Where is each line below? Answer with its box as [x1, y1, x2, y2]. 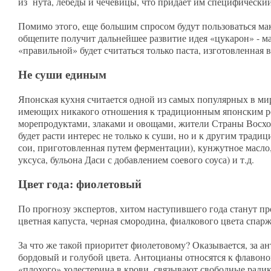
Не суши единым [18, 66, 106, 83]
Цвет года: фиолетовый [18, 175, 145, 192]
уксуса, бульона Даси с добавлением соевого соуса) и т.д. [18, 153, 257, 166]
